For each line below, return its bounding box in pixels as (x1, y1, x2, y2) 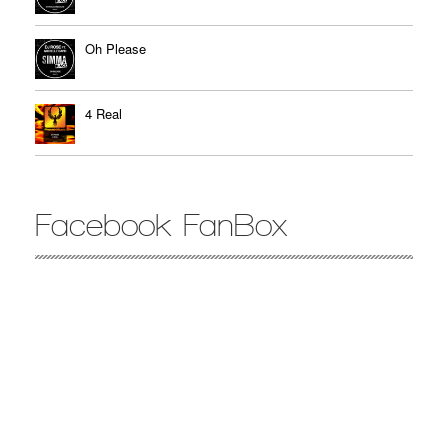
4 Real (85, 104, 122, 124)
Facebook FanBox (35, 208, 287, 243)
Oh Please (85, 39, 146, 59)
